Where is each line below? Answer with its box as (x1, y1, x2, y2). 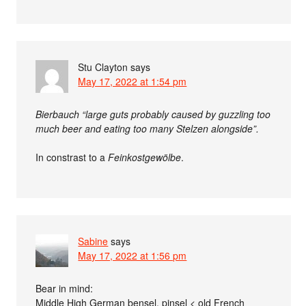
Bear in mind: (36, 281, 94, 295)
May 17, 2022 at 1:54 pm (78, 74, 187, 88)
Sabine (78, 234, 109, 248)
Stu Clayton (78, 60, 128, 74)
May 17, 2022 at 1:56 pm (78, 249, 187, 262)
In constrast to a (36, 150, 109, 164)
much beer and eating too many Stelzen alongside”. (36, 122, 260, 135)
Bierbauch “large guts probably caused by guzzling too (36, 107, 271, 121)
